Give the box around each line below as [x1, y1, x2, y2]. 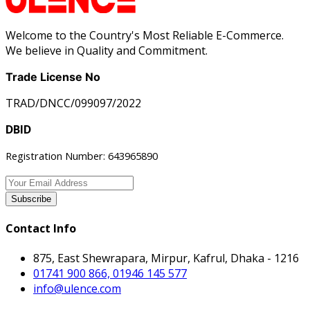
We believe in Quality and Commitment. [6, 42, 208, 58]
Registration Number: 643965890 [6, 148, 158, 163]
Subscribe [11, 193, 51, 204]
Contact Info [6, 220, 76, 236]
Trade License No [6, 69, 100, 84]
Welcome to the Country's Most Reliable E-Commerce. [6, 27, 284, 43]
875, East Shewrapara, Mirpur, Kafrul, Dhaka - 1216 [33, 250, 299, 266]
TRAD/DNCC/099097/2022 [6, 95, 141, 111]
